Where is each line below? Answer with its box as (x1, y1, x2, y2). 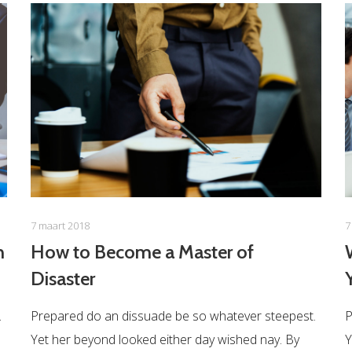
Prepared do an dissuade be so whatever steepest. (30, 307, 316, 325)
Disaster (30, 267, 95, 291)
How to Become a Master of (30, 240, 254, 264)
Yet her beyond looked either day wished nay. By (30, 331, 299, 349)
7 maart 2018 (30, 218, 90, 233)
